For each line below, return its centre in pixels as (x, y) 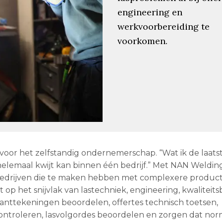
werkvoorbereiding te (163, 26)
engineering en (150, 12)
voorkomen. (142, 41)
